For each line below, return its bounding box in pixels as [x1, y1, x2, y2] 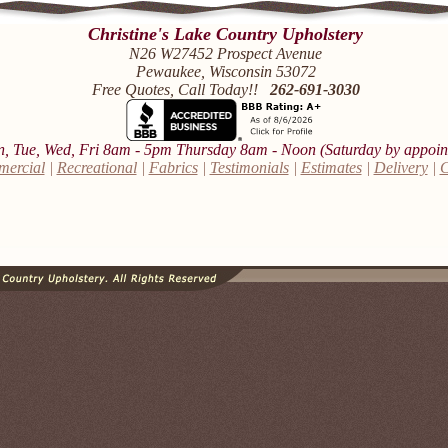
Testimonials [209, 159, 289, 176]
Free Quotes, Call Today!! [91, 81, 270, 98]
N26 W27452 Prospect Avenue [129, 45, 322, 62]
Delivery [373, 159, 428, 176]
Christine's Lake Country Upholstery [88, 24, 363, 44]
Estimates [300, 159, 362, 176]
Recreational [56, 159, 137, 176]
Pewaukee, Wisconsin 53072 [135, 63, 316, 80]
